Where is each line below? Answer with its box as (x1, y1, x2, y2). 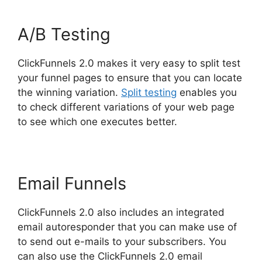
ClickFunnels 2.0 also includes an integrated (18, 206, 225, 218)
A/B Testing (18, 24, 111, 44)
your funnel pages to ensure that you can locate (18, 72, 242, 84)
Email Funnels (18, 173, 126, 194)
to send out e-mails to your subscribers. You (18, 236, 226, 247)
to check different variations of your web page (18, 101, 235, 113)
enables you (177, 87, 237, 98)
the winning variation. (18, 87, 121, 98)
